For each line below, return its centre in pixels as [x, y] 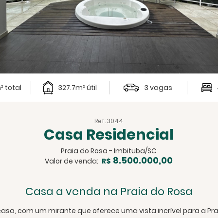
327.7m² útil [77, 87]
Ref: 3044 [109, 121]
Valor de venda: [72, 161]
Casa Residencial [109, 135]
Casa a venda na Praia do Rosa [109, 191]
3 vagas [158, 87]
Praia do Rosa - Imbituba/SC [109, 151]
